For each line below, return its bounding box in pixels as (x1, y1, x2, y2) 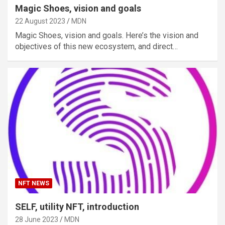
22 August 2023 (15, 17, 65, 25)
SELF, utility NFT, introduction (15, 201, 139, 212)
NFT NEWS (18, 180, 49, 187)
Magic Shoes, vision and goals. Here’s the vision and (15, 30, 198, 40)
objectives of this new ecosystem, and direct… (15, 41, 178, 51)
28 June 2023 (15, 215, 58, 224)
